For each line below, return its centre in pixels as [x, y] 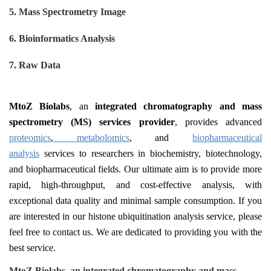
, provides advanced [218, 122]
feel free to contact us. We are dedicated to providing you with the [135, 232]
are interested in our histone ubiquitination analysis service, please [135, 216]
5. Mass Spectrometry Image [67, 11]
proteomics [30, 137]
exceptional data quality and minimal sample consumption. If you [135, 200]
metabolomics [91, 137]
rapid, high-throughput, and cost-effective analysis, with [135, 184]
